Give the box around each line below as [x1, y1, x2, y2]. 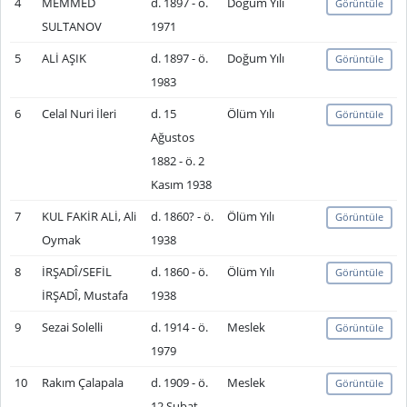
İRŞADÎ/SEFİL [41, 263, 112, 280]
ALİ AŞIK [41, 50, 86, 66]
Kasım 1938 [150, 176, 212, 193]
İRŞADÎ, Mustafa [41, 287, 128, 303]
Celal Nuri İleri [41, 105, 116, 122]
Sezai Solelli [41, 319, 103, 335]
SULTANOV [41, 18, 102, 35]
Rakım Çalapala [41, 374, 124, 391]
